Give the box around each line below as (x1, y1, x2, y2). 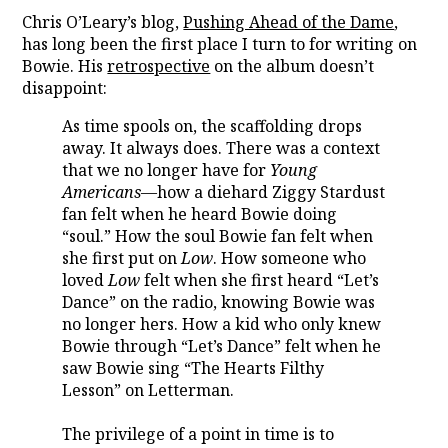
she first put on (62, 247, 182, 270)
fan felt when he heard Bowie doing (62, 203, 338, 226)
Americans (62, 181, 142, 204)
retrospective (107, 55, 211, 78)
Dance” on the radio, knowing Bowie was (62, 291, 376, 314)
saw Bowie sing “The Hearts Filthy (62, 357, 325, 380)
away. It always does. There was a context (62, 137, 381, 160)
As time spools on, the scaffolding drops (62, 115, 363, 138)
